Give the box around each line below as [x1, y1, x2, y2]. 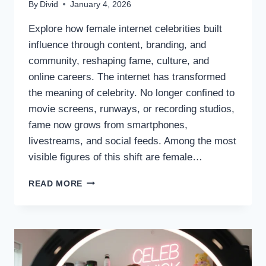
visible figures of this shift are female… [28, 151, 202, 163]
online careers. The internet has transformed [28, 71, 226, 83]
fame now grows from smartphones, [28, 119, 188, 131]
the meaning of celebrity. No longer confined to [28, 87, 235, 99]
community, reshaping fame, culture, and [28, 55, 209, 66]
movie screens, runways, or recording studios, [28, 103, 235, 115]
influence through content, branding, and [28, 39, 206, 50]
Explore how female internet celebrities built [28, 23, 222, 34]
